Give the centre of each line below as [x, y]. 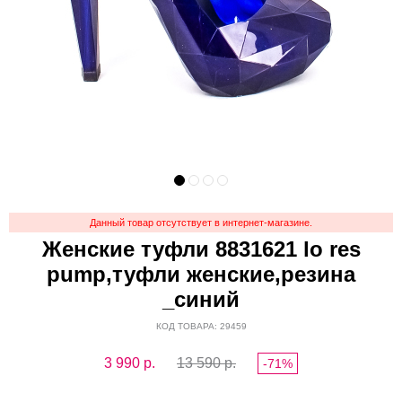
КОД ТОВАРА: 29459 [201, 326]
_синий [201, 299]
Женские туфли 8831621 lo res [201, 249]
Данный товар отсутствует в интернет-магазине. [201, 223]
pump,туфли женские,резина [201, 274]
